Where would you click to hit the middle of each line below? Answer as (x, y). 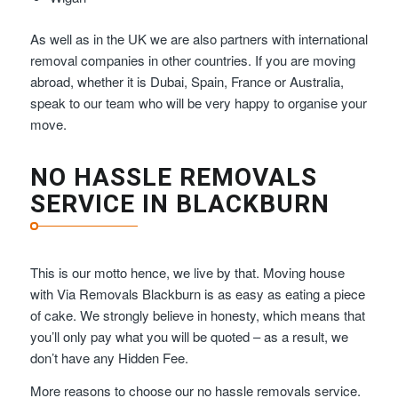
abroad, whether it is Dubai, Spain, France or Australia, (187, 82)
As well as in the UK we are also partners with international (199, 39)
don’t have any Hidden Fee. (109, 357)
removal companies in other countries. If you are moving (192, 60)
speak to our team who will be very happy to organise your (198, 103)
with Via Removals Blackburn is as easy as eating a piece (197, 293)
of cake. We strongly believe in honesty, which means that (197, 314)
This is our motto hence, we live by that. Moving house (187, 272)
